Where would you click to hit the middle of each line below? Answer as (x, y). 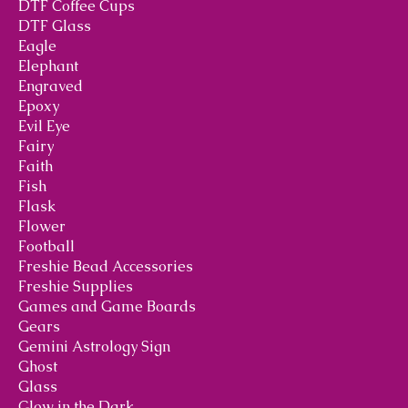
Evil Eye (44, 126)
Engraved (51, 86)
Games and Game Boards (107, 306)
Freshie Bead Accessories (106, 266)
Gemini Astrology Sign (94, 346)
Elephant (48, 66)
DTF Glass (55, 25)
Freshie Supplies (76, 286)
